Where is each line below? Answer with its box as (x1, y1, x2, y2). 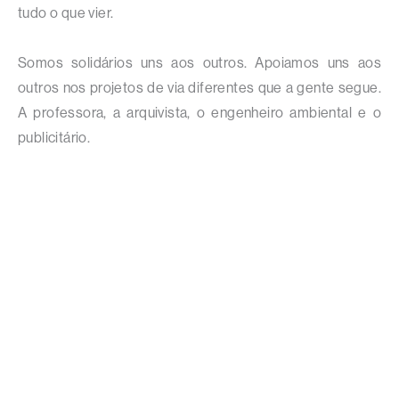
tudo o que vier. (18, 4, 114, 22)
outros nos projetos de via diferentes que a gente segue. (18, 79, 381, 97)
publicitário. (18, 129, 91, 147)
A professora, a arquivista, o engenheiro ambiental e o (18, 104, 381, 122)
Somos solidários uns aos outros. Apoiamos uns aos (18, 54, 381, 72)
